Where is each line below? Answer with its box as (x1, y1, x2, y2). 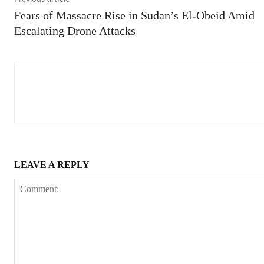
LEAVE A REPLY (14, 159, 90, 170)
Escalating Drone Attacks (14, 24, 136, 37)
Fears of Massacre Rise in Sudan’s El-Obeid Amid (14, 8, 255, 22)
